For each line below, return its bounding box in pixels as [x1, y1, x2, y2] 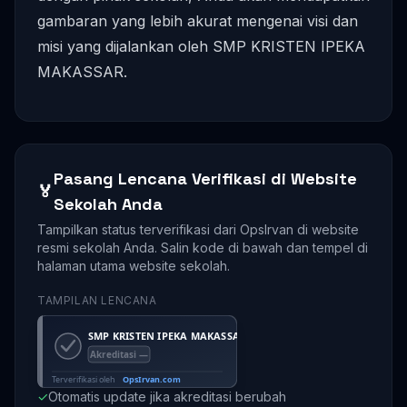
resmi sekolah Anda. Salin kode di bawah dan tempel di [37, 240, 368, 255]
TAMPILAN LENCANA [37, 293, 157, 307]
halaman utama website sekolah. [37, 258, 230, 273]
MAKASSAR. [37, 63, 127, 81]
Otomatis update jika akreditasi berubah [48, 389, 286, 404]
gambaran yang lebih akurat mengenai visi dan [37, 12, 358, 30]
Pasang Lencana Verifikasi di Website [54, 168, 357, 189]
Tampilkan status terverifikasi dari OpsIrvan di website [37, 222, 359, 237]
